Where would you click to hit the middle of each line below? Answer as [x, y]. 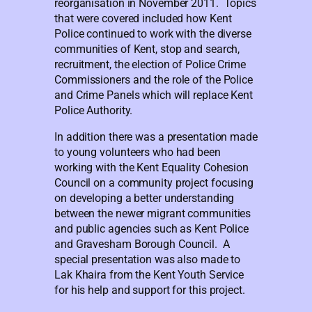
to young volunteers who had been [138, 153]
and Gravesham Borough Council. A [142, 244]
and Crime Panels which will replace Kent [154, 95]
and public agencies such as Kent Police [152, 229]
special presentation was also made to [148, 260]
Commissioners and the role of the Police [154, 80]
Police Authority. [94, 110]
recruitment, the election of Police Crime [150, 64]
